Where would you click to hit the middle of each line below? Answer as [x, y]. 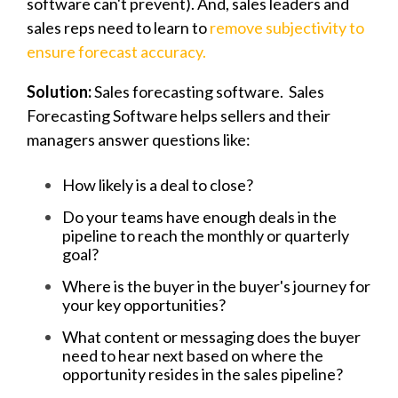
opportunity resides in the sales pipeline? [205, 374]
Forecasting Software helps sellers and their [179, 115]
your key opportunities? [144, 304]
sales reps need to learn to [118, 27]
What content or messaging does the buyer [211, 336]
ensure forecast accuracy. [118, 51]
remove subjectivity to [287, 27]
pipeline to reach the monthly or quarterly [206, 235]
